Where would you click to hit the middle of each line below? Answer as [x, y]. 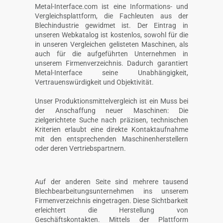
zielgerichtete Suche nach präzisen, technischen [111, 120]
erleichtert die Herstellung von [111, 210]
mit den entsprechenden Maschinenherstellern [111, 139]
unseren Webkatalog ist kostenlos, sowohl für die [111, 35]
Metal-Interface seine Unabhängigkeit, [111, 72]
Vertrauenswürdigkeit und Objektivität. [94, 82]
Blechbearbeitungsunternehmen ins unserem [111, 191]
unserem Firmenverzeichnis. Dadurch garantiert [111, 63]
